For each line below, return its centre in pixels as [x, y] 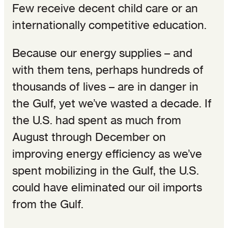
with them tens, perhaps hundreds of [108, 69]
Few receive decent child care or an [105, 8]
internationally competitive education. [109, 25]
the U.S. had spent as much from [97, 120]
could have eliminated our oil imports [107, 187]
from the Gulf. [48, 204]
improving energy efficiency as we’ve [107, 153]
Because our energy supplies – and [102, 53]
